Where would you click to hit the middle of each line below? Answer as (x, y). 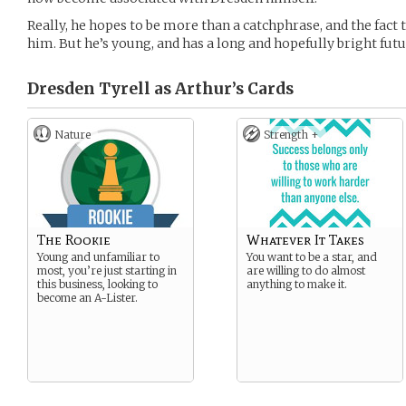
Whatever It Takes (305, 240)
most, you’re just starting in (107, 271)
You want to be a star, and (312, 257)
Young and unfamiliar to (98, 257)
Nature (72, 135)
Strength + (291, 135)
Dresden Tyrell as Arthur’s (135, 89)
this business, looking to (97, 284)
